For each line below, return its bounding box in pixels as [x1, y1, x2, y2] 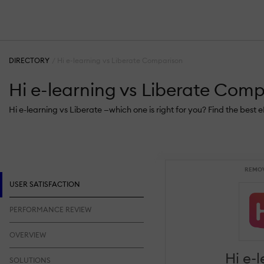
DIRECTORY [9, 56, 49, 65]
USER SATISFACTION [9, 179, 80, 189]
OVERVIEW [9, 230, 46, 239]
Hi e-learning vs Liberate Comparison [57, 56, 183, 65]
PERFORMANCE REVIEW [9, 204, 91, 214]
